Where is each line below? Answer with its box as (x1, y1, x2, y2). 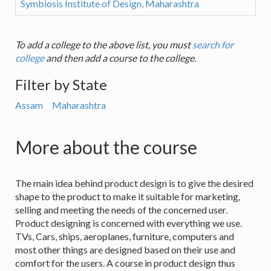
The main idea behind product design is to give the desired (15, 177, 253, 189)
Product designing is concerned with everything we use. (15, 217, 242, 229)
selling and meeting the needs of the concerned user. (15, 204, 227, 216)
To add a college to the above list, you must (15, 39, 192, 51)
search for (192, 39, 233, 51)
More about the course (15, 136, 197, 158)
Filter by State (15, 76, 107, 94)
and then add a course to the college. (44, 52, 196, 64)
